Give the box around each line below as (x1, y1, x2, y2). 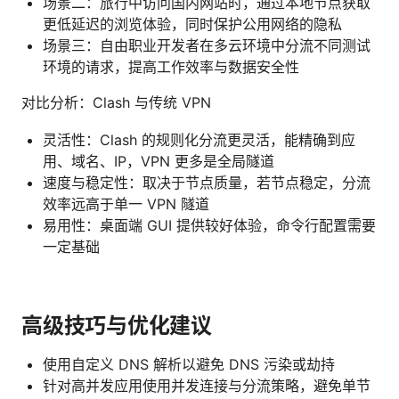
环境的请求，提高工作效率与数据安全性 (43, 57, 299, 76)
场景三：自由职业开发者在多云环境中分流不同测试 (43, 36, 370, 54)
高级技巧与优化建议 (21, 312, 212, 338)
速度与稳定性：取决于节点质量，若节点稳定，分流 (43, 173, 370, 191)
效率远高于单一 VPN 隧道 (43, 194, 209, 213)
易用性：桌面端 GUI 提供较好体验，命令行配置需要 (43, 216, 376, 234)
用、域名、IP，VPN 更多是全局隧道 (43, 151, 274, 170)
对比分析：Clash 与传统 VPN (21, 93, 211, 111)
